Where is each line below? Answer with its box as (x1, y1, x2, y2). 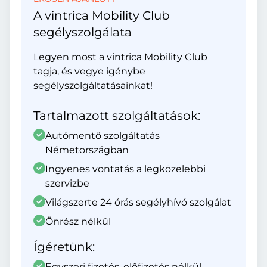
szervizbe (45, 178, 89, 189)
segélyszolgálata (33, 25, 132, 39)
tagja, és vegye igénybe (33, 66, 145, 77)
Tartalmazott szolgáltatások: (33, 108, 200, 123)
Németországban (45, 144, 129, 156)
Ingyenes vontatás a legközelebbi (45, 163, 206, 175)
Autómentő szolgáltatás (45, 130, 160, 141)
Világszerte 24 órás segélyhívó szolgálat (45, 197, 231, 208)
